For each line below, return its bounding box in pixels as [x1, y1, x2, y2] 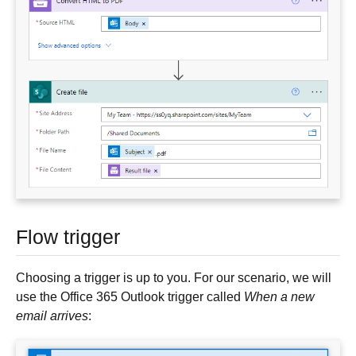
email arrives [16, 308, 88, 323]
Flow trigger [16, 226, 120, 248]
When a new [244, 289, 315, 304]
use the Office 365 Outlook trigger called [16, 289, 244, 304]
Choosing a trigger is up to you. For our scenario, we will [16, 270, 331, 284]
